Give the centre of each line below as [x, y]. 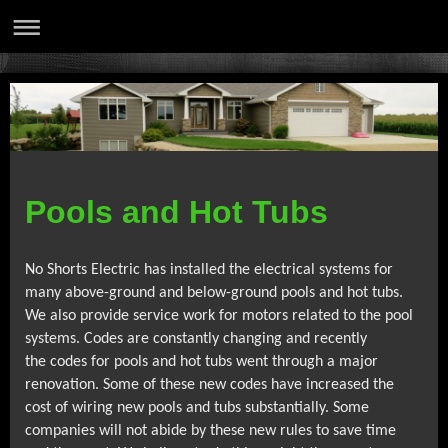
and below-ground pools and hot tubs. [281, 292]
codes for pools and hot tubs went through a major [214, 361]
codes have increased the [310, 384]
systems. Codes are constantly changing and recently [196, 338]
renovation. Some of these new [125, 384]
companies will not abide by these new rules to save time [210, 430]
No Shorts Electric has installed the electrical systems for [209, 269]
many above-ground [90, 292]
